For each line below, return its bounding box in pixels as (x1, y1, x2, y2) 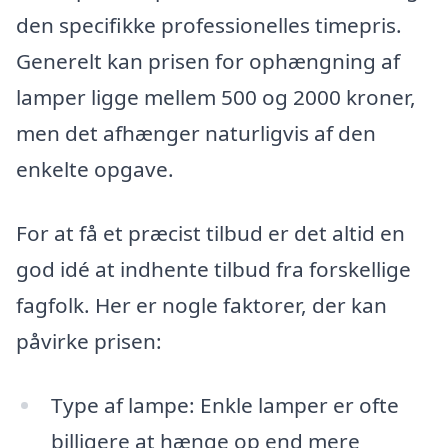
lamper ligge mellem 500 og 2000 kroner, (16, 83, 416, 112)
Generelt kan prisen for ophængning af (16, 47, 400, 76)
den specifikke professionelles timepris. (16, 11, 402, 40)
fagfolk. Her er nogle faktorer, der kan (16, 291, 387, 320)
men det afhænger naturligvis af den (16, 119, 376, 148)
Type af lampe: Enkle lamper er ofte (50, 390, 399, 419)
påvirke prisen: (16, 327, 162, 356)
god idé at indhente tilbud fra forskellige (16, 255, 411, 284)
